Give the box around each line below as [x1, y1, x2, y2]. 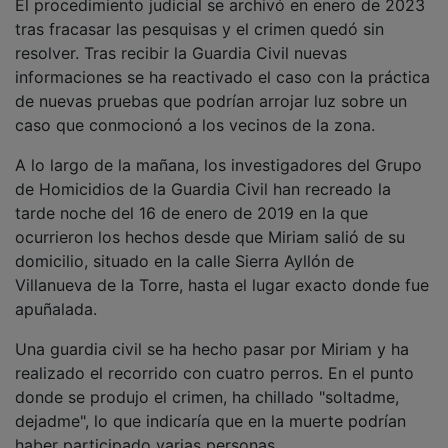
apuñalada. [15, 298, 97, 319]
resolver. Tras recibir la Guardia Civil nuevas [15, 42, 347, 63]
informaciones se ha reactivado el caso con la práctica [15, 66, 430, 87]
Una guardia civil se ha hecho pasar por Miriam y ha [15, 338, 409, 359]
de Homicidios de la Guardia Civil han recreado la [15, 178, 391, 199]
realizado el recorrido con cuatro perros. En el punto [15, 362, 414, 383]
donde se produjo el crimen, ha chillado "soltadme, [15, 386, 399, 407]
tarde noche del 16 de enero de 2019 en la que [15, 202, 368, 223]
